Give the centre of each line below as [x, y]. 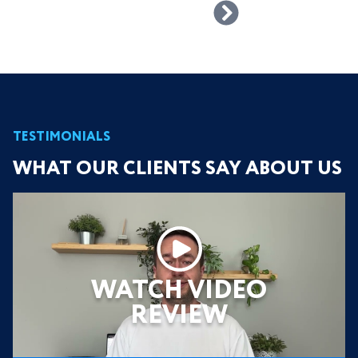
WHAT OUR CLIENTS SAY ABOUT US [177, 169]
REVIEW [179, 315]
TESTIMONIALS [62, 137]
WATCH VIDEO [179, 290]
